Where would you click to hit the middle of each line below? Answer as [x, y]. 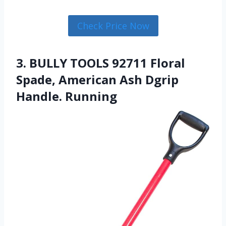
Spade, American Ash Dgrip [97, 80]
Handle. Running [67, 96]
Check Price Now [113, 25]
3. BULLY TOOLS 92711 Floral [101, 63]
